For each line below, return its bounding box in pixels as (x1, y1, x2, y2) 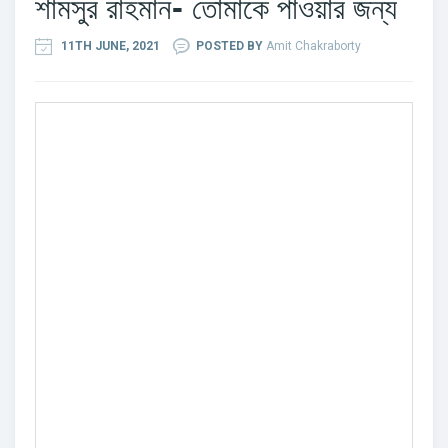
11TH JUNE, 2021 (61, 38, 160, 53)
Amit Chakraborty (266, 38, 361, 53)
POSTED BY (196, 38, 266, 53)
